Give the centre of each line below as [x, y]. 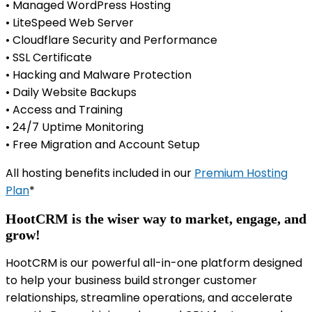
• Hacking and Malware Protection [99, 75]
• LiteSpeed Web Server [70, 23]
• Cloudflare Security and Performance [111, 40]
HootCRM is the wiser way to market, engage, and [156, 218]
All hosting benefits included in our [100, 173]
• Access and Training [64, 110]
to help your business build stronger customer [131, 281]
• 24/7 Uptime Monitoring [75, 127]
